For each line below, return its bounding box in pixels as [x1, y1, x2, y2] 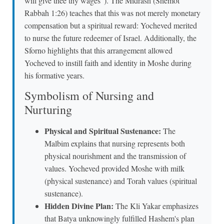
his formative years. [24, 69, 84, 80]
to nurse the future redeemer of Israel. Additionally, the [24, 32, 196, 43]
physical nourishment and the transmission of [44, 150, 186, 161]
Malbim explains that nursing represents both [44, 138, 185, 149]
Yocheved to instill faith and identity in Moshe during [24, 57, 191, 68]
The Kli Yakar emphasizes [113, 200, 198, 211]
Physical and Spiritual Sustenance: [44, 125, 161, 137]
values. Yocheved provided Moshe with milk [44, 163, 184, 174]
